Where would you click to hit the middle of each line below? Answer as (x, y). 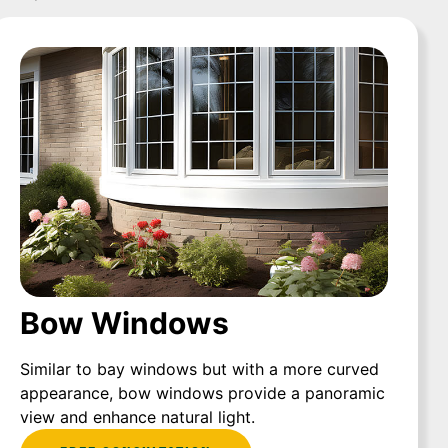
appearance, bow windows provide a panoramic (202, 393)
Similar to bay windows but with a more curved (199, 369)
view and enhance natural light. (137, 417)
